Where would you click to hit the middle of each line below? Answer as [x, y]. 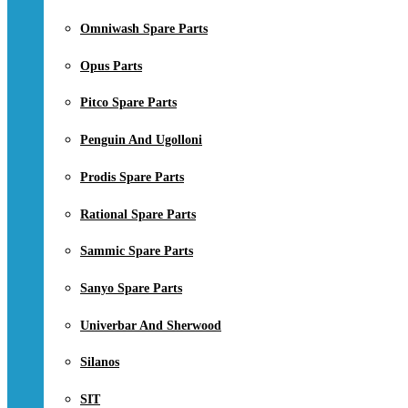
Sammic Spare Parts [137, 251]
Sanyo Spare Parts [131, 289]
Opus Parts [111, 66]
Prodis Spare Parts [132, 177]
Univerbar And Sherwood [151, 325]
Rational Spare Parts [138, 214]
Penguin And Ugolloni [141, 140]
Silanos [100, 362]
